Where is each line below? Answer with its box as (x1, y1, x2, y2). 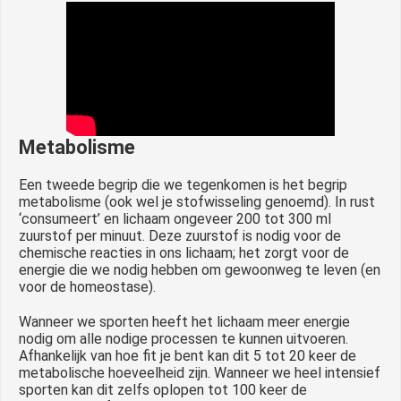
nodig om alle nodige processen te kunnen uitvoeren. (19, 329, 348, 347)
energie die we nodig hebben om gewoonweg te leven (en (19, 260, 380, 278)
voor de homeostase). (19, 277, 156, 295)
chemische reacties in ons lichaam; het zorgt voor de (19, 243, 349, 261)
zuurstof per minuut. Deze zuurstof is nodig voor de (19, 226, 341, 244)
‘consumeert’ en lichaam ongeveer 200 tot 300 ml (19, 209, 331, 227)
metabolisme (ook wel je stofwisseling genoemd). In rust (19, 192, 375, 210)
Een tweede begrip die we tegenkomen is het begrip (19, 175, 347, 193)
